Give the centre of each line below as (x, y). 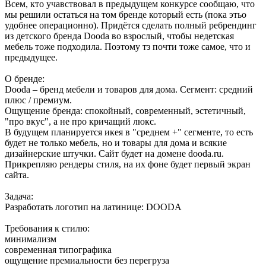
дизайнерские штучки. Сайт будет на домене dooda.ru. (114, 154)
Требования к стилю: (47, 229)
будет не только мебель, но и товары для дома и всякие (116, 143)
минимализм (31, 239)
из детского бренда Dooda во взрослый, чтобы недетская (119, 36)
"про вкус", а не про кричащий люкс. (80, 122)
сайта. (17, 175)
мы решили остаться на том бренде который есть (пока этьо (126, 15)
